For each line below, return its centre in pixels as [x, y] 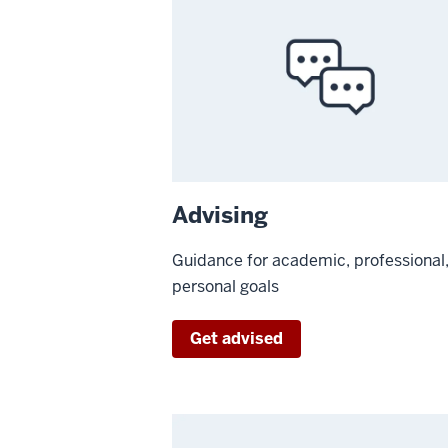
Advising [220, 214]
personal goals [225, 286]
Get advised [236, 338]
